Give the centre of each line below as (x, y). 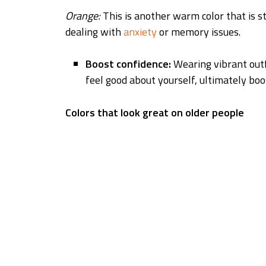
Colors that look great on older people (155, 112)
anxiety (140, 31)
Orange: (83, 15)
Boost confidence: (130, 64)
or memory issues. (199, 31)
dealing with (94, 31)
